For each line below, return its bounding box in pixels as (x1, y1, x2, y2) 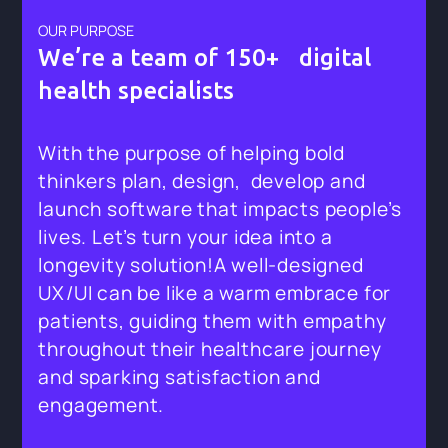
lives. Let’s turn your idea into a (38, 223, 333, 250)
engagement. (38, 391, 165, 418)
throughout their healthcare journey (38, 335, 382, 362)
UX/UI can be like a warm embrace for (38, 279, 392, 306)
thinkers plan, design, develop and (38, 167, 366, 194)
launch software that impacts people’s (38, 195, 402, 222)
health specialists (38, 76, 235, 104)
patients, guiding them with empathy (38, 307, 387, 334)
